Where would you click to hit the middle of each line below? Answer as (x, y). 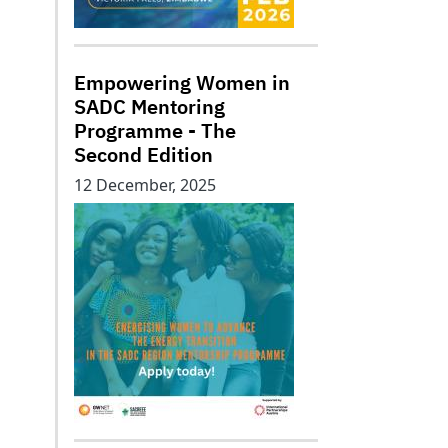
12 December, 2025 (145, 185)
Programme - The (155, 130)
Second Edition (143, 154)
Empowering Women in (182, 82)
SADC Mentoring (149, 106)
